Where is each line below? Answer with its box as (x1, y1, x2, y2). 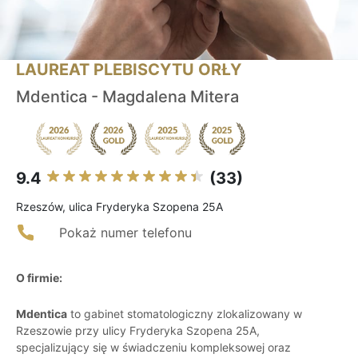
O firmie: (16, 271, 62, 285)
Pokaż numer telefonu (59, 225, 192, 241)
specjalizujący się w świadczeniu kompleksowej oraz (16, 340, 291, 355)
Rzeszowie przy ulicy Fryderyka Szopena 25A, (16, 324, 260, 338)
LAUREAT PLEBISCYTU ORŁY (16, 60, 241, 80)
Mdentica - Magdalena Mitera (16, 87, 239, 107)
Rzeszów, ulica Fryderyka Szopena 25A (16, 200, 223, 214)
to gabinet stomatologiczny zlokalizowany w (67, 307, 302, 321)
